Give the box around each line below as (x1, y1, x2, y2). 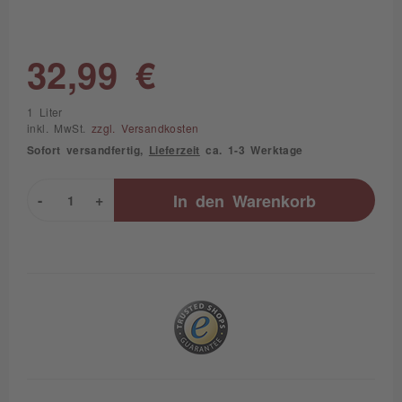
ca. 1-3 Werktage (199, 144, 303, 155)
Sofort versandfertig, (27, 144, 149, 155)
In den (173, 192, 224, 208)
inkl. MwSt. (27, 123, 92, 134)
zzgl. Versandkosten (91, 123, 199, 134)
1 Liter (27, 107, 63, 118)
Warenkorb (232, 192, 316, 208)
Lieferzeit (148, 144, 200, 155)
